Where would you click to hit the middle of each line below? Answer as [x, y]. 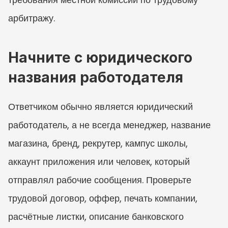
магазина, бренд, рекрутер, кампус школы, [98, 143]
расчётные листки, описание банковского [96, 216]
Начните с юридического [100, 57]
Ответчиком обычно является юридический [101, 106]
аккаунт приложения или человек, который [99, 161]
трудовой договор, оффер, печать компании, [103, 198]
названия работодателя [96, 77]
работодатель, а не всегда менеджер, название [109, 125]
